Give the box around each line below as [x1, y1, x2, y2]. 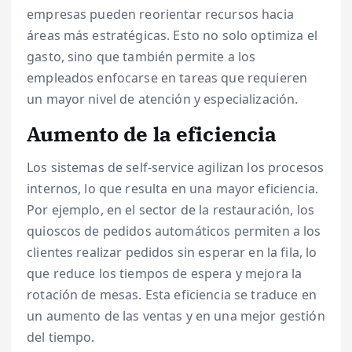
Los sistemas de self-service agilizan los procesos [27, 158, 324, 176]
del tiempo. [27, 328, 95, 346]
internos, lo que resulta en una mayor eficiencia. [27, 179, 318, 197]
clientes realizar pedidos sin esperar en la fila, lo [27, 243, 317, 261]
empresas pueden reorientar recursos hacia [27, 5, 294, 24]
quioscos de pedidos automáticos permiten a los [27, 222, 321, 240]
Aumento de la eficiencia [27, 120, 277, 148]
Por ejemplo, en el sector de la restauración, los [27, 200, 314, 218]
